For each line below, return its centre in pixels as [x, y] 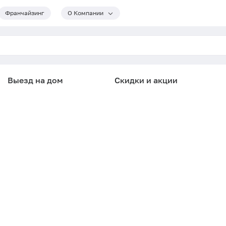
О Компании [86, 13]
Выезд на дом [35, 80]
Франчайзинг [25, 13]
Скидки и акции [146, 80]
